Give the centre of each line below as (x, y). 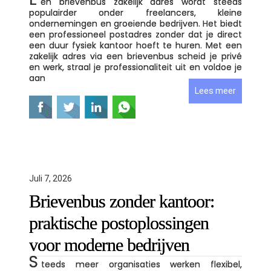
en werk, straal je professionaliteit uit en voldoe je (135, 67)
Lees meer (215, 91)
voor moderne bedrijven (111, 245)
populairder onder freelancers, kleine (135, 13)
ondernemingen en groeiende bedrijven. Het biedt (135, 24)
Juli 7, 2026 (51, 178)
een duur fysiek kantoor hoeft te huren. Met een (135, 45)
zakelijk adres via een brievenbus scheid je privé (135, 56)
